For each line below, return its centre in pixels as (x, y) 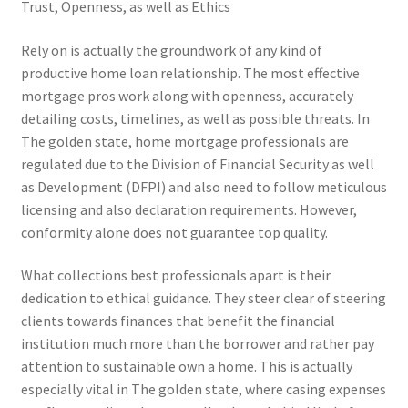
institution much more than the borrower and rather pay (197, 344)
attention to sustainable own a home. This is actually (186, 367)
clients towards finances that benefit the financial (178, 321)
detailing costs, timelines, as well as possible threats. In (195, 118)
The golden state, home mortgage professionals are (184, 141)
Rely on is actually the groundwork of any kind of (171, 50)
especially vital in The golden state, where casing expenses (203, 389)
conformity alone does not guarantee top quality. (174, 232)
